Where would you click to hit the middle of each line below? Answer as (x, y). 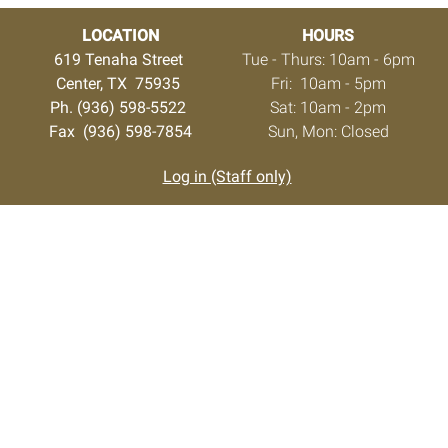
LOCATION (120, 35)
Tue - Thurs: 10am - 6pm (328, 59)
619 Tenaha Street (120, 59)
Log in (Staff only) (227, 176)
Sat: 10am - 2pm (328, 107)
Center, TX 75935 (120, 83)
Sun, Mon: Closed (328, 131)
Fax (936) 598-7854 (120, 131)
